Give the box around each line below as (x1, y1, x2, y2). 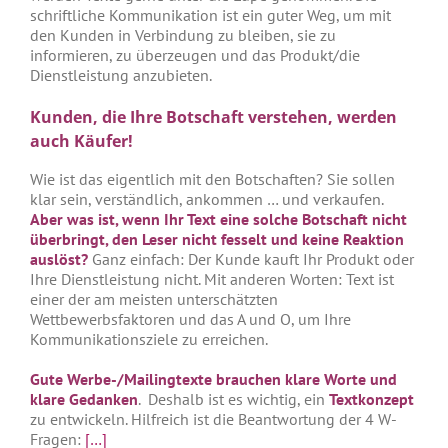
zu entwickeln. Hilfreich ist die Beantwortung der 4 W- (30, 409, 397, 430)
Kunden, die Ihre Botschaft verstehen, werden (30, 106, 397, 129)
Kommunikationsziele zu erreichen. (30, 329, 268, 350)
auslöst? (30, 249, 88, 270)
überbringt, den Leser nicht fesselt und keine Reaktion (30, 229, 404, 250)
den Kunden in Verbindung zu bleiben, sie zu (30, 25, 336, 46)
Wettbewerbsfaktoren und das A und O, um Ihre (30, 309, 351, 330)
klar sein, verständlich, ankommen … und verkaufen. (30, 189, 383, 210)
